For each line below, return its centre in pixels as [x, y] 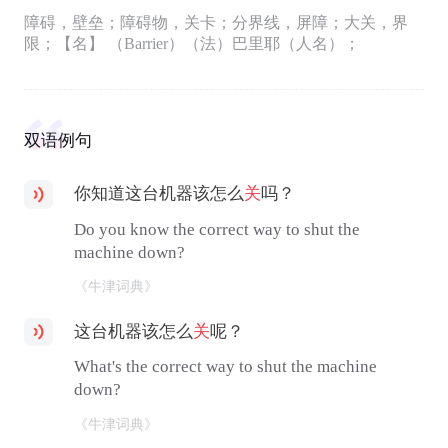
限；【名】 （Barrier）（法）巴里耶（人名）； [191, 44]
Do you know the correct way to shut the [217, 229]
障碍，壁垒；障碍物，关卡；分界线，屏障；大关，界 [215, 23]
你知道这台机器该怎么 [159, 193]
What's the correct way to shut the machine [226, 367]
